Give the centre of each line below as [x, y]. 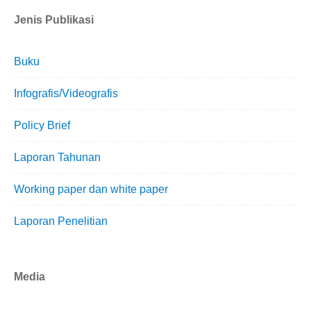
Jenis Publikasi [54, 20]
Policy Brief [42, 126]
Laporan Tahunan [57, 158]
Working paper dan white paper [91, 190]
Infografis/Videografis [66, 94]
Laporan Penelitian [61, 221]
